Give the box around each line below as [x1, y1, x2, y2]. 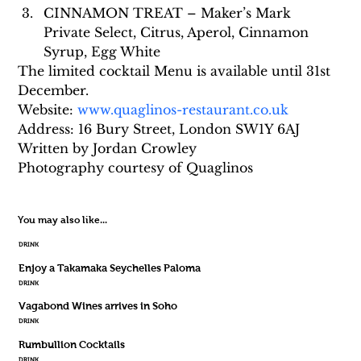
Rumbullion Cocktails [18, 338, 125, 351]
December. [18, 82, 89, 99]
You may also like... [18, 214, 108, 225]
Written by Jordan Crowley [18, 140, 197, 157]
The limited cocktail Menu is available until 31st [18, 63, 335, 80]
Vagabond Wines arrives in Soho [18, 300, 177, 313]
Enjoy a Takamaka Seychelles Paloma [18, 261, 201, 274]
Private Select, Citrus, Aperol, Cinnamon [44, 24, 313, 41]
